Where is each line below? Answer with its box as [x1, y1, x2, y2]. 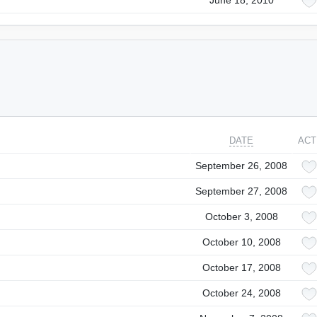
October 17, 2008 [202, 262, 281, 273]
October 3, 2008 [204, 211, 278, 222]
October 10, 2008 [202, 236, 281, 248]
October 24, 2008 [202, 287, 281, 299]
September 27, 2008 [195, 185, 287, 197]
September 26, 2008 [195, 160, 287, 171]
